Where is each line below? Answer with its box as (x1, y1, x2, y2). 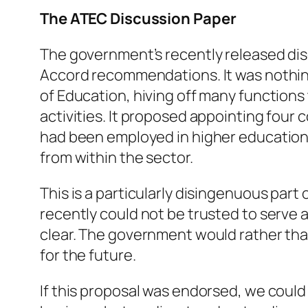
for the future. (40, 245, 136, 266)
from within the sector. (40, 147, 193, 168)
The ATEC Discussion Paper (40, 8, 236, 30)
